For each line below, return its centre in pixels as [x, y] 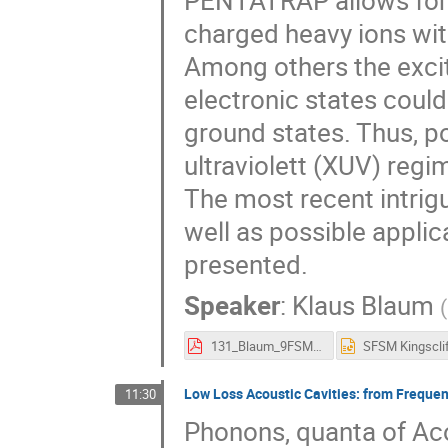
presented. [245, 264]
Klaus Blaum [362, 305]
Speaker [231, 305]
